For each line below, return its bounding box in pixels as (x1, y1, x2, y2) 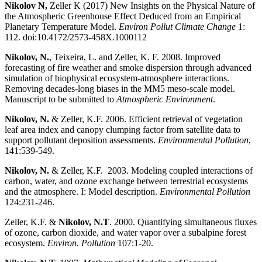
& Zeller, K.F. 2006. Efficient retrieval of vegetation (49, 114, 243, 125)
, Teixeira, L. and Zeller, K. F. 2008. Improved (49, 52, 220, 63)
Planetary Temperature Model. (5, 22, 119, 32)
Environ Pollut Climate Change (119, 22, 236, 32)
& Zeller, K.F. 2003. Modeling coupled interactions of (49, 166, 253, 176)
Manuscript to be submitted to (5, 94, 116, 105)
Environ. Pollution (47, 238, 115, 249)
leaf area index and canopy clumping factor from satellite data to (5, 125, 240, 135)
